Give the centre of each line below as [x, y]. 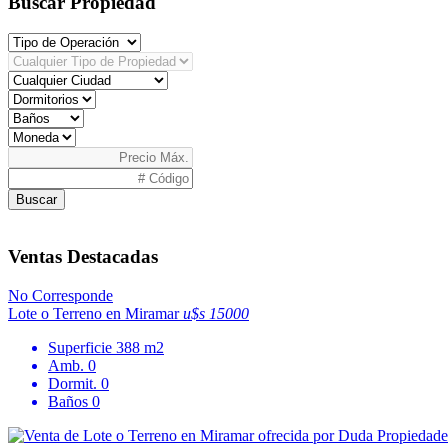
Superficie [82, 347]
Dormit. [74, 383]
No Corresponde [60, 295]
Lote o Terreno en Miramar [95, 313]
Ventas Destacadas [83, 257]
